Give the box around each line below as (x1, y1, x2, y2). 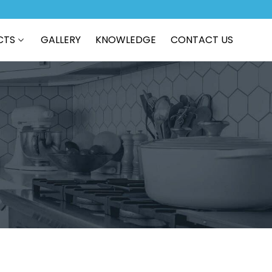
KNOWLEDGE (95, 33, 156, 47)
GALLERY (41, 33, 81, 47)
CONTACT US (171, 33, 233, 47)
